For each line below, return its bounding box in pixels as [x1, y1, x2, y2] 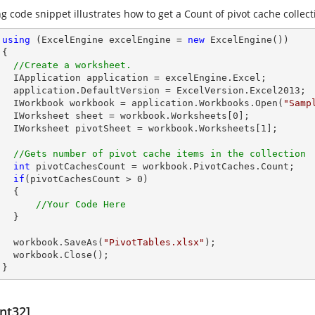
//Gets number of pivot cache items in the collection [13, 148, 306, 159]
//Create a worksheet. [13, 60, 176, 70]
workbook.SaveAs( [13, 237, 103, 247]
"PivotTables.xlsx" [103, 237, 205, 247]
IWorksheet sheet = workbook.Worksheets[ [13, 110, 233, 121]
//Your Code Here [36, 199, 126, 210]
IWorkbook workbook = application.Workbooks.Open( [13, 98, 283, 108]
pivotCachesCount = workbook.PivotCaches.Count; [30, 161, 295, 172]
